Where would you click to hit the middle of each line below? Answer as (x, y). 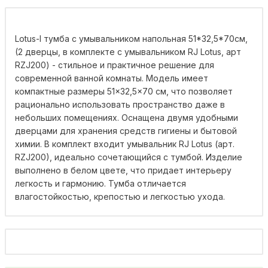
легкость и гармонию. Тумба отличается (100, 183)
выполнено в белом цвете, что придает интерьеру (123, 170)
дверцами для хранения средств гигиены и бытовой (126, 130)
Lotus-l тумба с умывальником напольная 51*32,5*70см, (131, 38)
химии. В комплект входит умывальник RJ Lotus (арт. (125, 144)
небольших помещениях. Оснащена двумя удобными (127, 117)
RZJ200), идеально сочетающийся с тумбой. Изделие (129, 157)
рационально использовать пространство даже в (120, 104)
